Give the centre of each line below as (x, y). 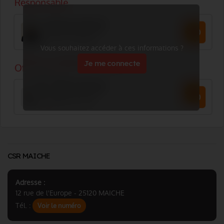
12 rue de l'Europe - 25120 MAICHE (70, 193)
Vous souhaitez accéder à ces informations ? (112, 48)
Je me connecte (112, 63)
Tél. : (24, 205)
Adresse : (30, 182)
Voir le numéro (59, 206)
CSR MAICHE (29, 156)
